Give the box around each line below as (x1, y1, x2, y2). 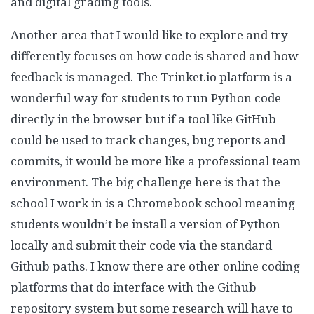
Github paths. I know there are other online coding (11, 258, 300, 275)
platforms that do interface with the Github (11, 279, 257, 296)
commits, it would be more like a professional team (11, 153, 301, 170)
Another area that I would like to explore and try (11, 27, 288, 43)
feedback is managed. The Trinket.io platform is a (11, 69, 292, 86)
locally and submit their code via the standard (11, 237, 272, 254)
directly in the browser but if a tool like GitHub (11, 111, 276, 128)
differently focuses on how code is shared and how (11, 48, 299, 64)
